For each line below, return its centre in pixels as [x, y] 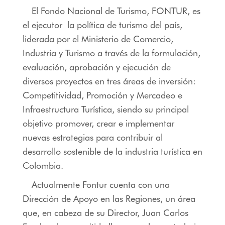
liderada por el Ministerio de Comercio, [98, 39]
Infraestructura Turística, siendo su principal [105, 109]
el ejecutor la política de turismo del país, [102, 25]
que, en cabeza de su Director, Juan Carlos [105, 212]
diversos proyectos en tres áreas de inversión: [109, 81]
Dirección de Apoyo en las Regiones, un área [109, 198]
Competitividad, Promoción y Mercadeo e [102, 95]
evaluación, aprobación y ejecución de [96, 67]
